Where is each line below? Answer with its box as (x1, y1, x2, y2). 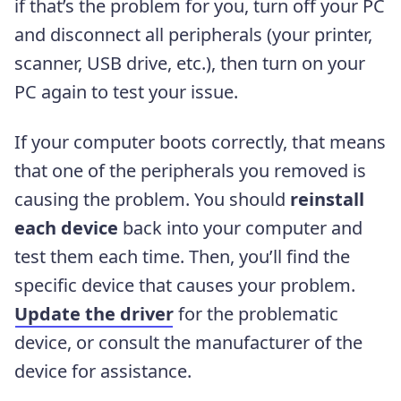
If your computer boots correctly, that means (14, 129, 386, 154)
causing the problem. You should (14, 186, 290, 211)
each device (14, 215, 118, 240)
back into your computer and (118, 215, 363, 240)
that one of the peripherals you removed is (14, 158, 366, 183)
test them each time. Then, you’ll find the (14, 243, 350, 269)
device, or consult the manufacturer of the (14, 329, 363, 354)
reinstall (290, 186, 364, 211)
